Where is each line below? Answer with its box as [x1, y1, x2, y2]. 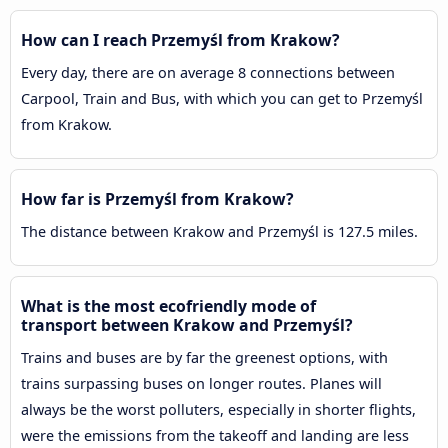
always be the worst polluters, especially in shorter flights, [21, 400, 416, 420]
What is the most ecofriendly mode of [21, 295, 316, 318]
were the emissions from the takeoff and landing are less [21, 426, 409, 446]
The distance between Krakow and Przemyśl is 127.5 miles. [21, 222, 418, 242]
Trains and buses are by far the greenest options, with [21, 348, 388, 368]
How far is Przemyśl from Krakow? [21, 188, 294, 211]
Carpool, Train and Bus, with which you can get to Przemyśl [21, 89, 423, 109]
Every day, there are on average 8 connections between [21, 63, 395, 83]
